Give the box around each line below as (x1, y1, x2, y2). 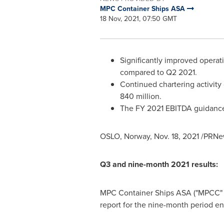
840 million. (119, 90, 181, 101)
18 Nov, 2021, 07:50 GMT (99, 13, 177, 23)
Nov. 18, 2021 (153, 130, 199, 141)
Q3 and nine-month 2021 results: (99, 158, 218, 170)
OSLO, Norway (99, 130, 150, 141)
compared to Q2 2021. (119, 66, 215, 77)
